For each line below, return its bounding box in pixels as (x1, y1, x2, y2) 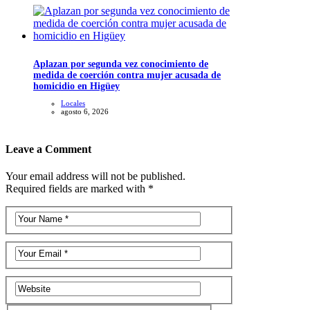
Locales (61, 98, 85, 107)
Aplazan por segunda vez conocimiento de (33, 58, 208, 69)
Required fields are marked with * (6, 183, 154, 195)
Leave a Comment (6, 143, 91, 155)
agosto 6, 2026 (61, 107, 109, 116)
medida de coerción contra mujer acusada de (33, 69, 221, 80)
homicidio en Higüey (33, 80, 120, 91)
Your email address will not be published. (6, 170, 185, 183)
